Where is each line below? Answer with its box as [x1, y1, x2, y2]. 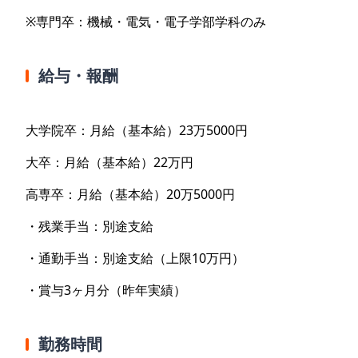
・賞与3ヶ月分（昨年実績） [26, 281, 186, 300]
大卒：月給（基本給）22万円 [26, 153, 193, 172]
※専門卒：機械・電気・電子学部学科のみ [26, 13, 266, 31]
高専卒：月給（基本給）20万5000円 [26, 185, 235, 204]
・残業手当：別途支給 [26, 217, 153, 236]
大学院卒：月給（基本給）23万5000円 [26, 121, 248, 140]
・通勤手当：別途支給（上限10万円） [26, 249, 245, 268]
